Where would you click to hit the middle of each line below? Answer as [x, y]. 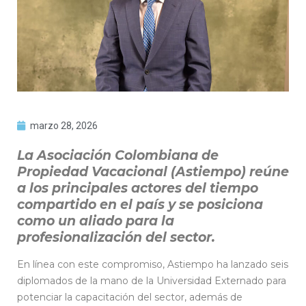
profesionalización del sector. [116, 237]
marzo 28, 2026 [64, 125]
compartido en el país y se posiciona [140, 204]
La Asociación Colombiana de [118, 155]
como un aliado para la [96, 221]
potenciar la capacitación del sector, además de [130, 297]
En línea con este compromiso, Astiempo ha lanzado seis [153, 264]
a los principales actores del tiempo [138, 188]
